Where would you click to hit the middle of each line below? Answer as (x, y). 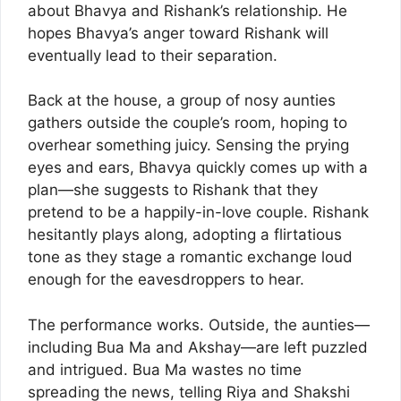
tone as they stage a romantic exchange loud (190, 257)
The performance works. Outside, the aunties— (199, 324)
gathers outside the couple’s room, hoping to (188, 123)
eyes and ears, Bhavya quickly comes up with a (198, 168)
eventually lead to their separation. (153, 55)
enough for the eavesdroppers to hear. (166, 280)
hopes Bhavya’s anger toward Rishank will (178, 33)
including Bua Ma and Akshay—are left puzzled (198, 347)
